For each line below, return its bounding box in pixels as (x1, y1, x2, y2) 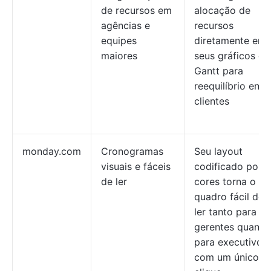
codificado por (194, 160, 262, 172)
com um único (194, 251, 259, 263)
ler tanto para (194, 206, 256, 218)
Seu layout (194, 145, 243, 157)
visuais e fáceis (101, 160, 171, 172)
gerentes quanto (194, 221, 269, 233)
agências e (101, 19, 150, 31)
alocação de (194, 4, 250, 16)
